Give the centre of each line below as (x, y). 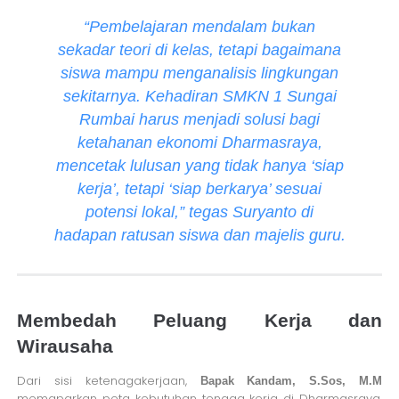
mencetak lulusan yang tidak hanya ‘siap (199, 165)
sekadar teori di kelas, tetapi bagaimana (199, 49)
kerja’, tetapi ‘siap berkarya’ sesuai (199, 188)
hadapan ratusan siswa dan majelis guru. (199, 235)
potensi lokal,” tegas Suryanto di (199, 212)
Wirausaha (65, 346)
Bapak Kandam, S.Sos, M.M (291, 380)
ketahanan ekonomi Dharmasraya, (199, 142)
